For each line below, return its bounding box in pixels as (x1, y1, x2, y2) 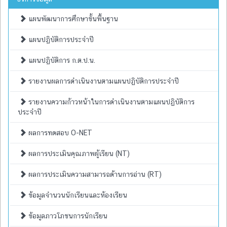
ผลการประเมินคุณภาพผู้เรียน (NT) (26, 149, 130, 158)
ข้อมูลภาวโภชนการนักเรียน (26, 211, 107, 220)
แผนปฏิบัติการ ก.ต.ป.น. (26, 56, 95, 64)
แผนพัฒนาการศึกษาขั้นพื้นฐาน (26, 14, 118, 23)
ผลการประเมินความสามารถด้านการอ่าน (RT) (26, 170, 162, 178)
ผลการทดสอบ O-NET (26, 128, 92, 137)
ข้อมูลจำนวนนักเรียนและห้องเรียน (26, 191, 127, 199)
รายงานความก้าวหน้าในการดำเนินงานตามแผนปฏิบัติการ (26, 97, 195, 106)
